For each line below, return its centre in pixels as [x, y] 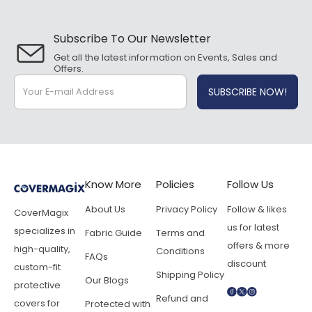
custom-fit [37, 267]
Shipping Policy [190, 275]
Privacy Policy [187, 210]
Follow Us [250, 185]
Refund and [182, 299]
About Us [105, 210]
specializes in [45, 231]
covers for [37, 304]
